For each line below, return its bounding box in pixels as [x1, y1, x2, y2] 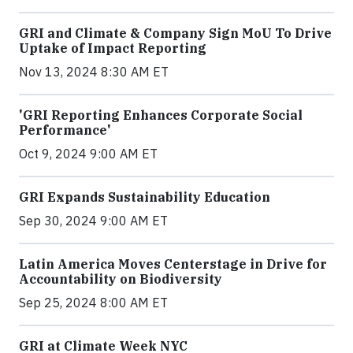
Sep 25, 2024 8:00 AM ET [19, 295, 168, 311]
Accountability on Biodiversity [19, 271, 222, 288]
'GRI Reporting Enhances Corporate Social [19, 107, 303, 124]
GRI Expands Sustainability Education [19, 189, 270, 206]
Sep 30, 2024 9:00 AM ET [19, 213, 168, 229]
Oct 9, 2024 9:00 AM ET [19, 146, 158, 162]
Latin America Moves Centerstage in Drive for [19, 256, 327, 273]
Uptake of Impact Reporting [19, 40, 206, 57]
